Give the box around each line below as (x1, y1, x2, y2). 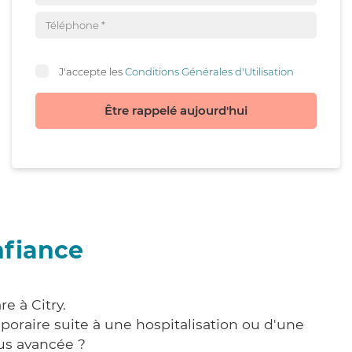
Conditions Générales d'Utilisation (125, 64, 294, 78)
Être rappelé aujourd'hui (104, 103, 247, 118)
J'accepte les (59, 64, 125, 78)
